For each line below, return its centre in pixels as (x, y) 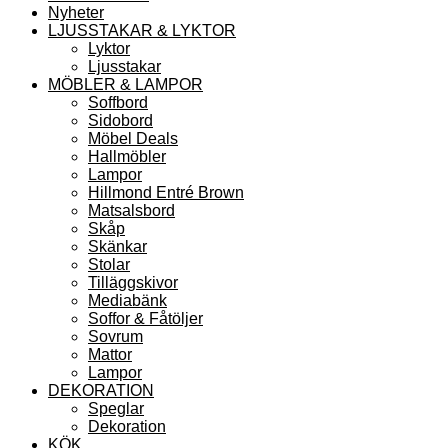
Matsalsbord (131, 210)
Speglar (116, 408)
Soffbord (118, 102)
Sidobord (120, 120)
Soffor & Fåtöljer (145, 318)
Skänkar (117, 246)
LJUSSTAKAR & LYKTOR (142, 30)
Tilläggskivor (133, 282)
